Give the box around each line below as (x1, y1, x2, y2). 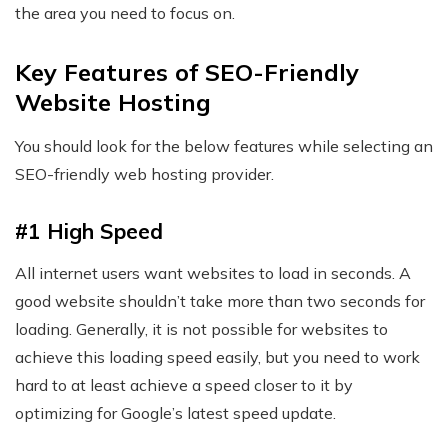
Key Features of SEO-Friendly (15, 57, 359, 88)
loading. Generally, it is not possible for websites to (15, 319, 388, 340)
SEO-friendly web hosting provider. (15, 164, 274, 185)
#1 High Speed (15, 218, 163, 245)
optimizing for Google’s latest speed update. (15, 403, 336, 424)
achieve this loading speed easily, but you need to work (15, 347, 420, 368)
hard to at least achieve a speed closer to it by (15, 375, 353, 396)
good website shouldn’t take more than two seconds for (15, 291, 425, 312)
